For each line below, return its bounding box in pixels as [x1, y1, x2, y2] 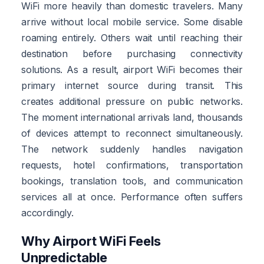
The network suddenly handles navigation [21, 143, 243, 155]
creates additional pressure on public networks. [21, 95, 243, 107]
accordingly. [21, 206, 74, 219]
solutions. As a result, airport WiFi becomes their [21, 63, 243, 75]
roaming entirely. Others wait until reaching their [21, 31, 243, 44]
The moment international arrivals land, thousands [21, 111, 243, 123]
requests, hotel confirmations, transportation [21, 159, 243, 171]
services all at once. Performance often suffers [21, 190, 243, 203]
